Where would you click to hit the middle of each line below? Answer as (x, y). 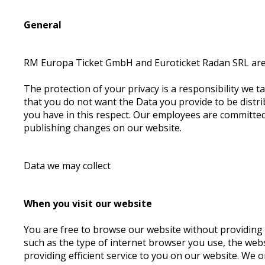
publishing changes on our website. (104, 128)
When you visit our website (88, 203)
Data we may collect (67, 166)
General (43, 25)
